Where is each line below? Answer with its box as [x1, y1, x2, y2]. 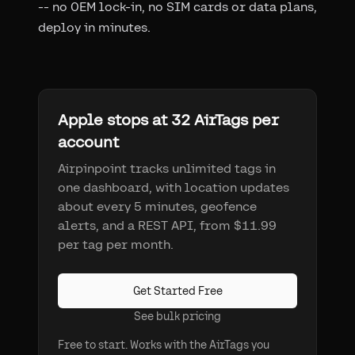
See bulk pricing [134, 309, 221, 323]
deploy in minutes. [38, 19, 151, 35]
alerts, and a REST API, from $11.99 [58, 217, 277, 233]
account [58, 132, 119, 151]
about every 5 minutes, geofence [58, 198, 257, 214]
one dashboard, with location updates [58, 179, 289, 195]
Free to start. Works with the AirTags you [58, 338, 269, 351]
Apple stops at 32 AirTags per [58, 109, 279, 128]
